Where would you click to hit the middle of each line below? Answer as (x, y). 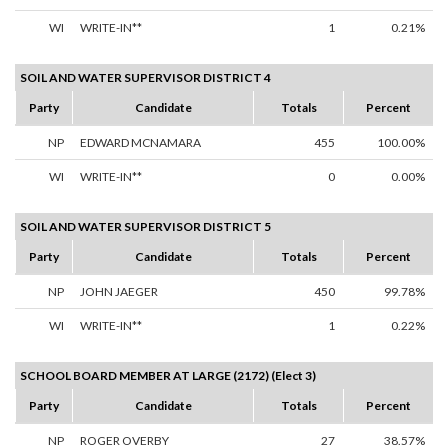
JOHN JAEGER (119, 292)
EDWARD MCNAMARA (140, 143)
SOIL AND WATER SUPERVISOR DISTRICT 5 (145, 227)
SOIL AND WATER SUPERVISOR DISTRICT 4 (145, 78)
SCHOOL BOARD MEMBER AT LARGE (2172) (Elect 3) (168, 376)
